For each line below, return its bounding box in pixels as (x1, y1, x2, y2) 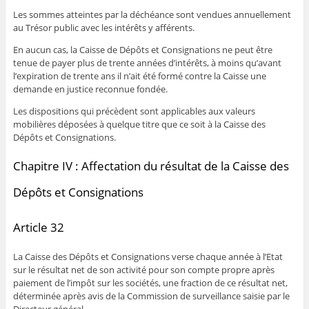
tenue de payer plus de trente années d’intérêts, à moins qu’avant (12, 56, 281, 69)
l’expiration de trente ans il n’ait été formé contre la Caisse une (12, 69, 266, 82)
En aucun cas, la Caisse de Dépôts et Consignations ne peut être (12, 43, 272, 56)
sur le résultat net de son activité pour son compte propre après (12, 263, 275, 277)
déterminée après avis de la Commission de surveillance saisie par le (12, 290, 290, 303)
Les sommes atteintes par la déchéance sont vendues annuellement (12, 8, 291, 21)
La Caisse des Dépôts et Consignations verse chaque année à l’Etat (12, 250, 283, 263)
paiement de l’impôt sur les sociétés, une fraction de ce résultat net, (12, 277, 288, 290)
